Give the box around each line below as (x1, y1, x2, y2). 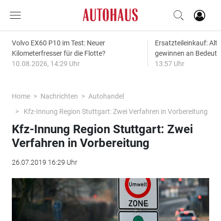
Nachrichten (40, 92, 78, 100)
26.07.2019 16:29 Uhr (11, 158, 77, 166)
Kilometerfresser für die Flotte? (11, 49, 106, 57)
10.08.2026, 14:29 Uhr (11, 60, 80, 68)
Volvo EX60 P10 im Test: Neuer (11, 39, 105, 47)
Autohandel (88, 92, 124, 100)
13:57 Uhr (154, 60, 184, 68)
